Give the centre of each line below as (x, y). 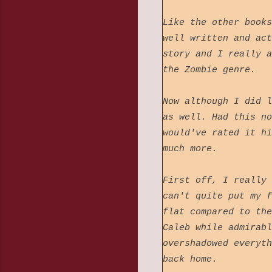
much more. (190, 149)
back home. (190, 260)
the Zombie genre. (212, 70)
